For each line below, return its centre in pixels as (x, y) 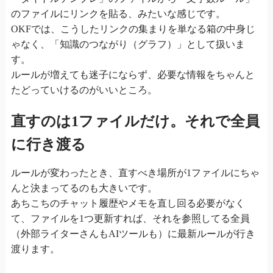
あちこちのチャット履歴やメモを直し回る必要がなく (128, 203)
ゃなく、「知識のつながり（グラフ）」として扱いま (128, 44)
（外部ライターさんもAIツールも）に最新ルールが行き (133, 233)
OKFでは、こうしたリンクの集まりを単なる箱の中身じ (133, 29)
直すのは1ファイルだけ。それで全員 (135, 121)
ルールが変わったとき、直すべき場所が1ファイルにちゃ (135, 172)
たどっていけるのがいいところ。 (84, 90)
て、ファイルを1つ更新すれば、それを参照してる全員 (130, 218)
